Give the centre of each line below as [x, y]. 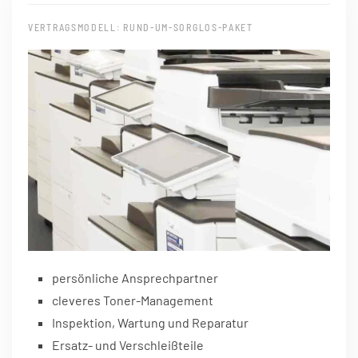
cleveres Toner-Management [133, 300]
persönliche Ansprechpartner [135, 277]
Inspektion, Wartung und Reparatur [150, 322]
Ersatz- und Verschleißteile [129, 344]
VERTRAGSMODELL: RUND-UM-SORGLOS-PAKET [141, 27]
